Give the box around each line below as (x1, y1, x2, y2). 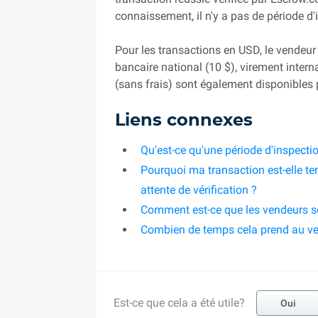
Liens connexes (115, 112, 253, 129)
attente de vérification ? (141, 183, 257, 197)
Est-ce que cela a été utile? (114, 296, 245, 309)
